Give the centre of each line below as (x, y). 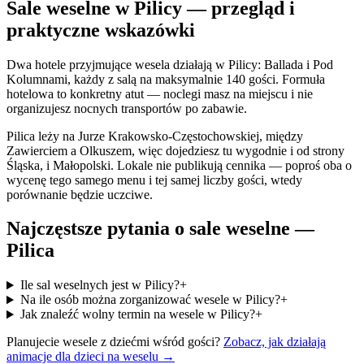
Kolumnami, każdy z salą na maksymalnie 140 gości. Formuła (166, 79)
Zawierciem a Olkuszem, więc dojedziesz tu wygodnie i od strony (175, 150)
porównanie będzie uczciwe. (80, 194)
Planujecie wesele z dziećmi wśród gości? (113, 342)
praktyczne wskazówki (101, 30)
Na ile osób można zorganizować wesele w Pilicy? (150, 300)
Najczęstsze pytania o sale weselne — (160, 229)
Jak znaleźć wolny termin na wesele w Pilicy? (137, 314)
